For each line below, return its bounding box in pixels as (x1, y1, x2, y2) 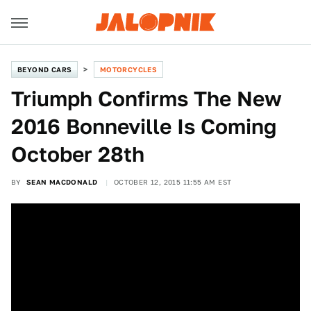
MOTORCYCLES (99, 65, 158, 74)
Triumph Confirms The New (11, 86, 282, 111)
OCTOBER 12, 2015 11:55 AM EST (113, 178, 232, 186)
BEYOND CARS (17, 65, 72, 74)
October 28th (11, 142, 144, 167)
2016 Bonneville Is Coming (11, 114, 276, 139)
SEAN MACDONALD (26, 178, 98, 186)
